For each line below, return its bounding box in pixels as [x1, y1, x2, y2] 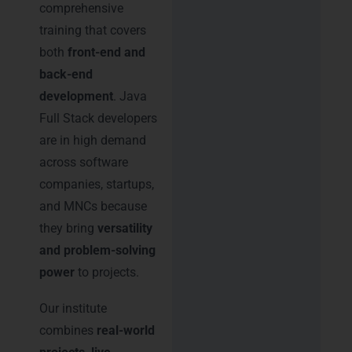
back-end [39, 67, 93, 82]
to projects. [75, 265, 139, 280]
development [39, 89, 113, 104]
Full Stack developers [39, 111, 157, 126]
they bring [39, 221, 97, 236]
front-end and [68, 45, 145, 60]
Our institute [39, 301, 107, 317]
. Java [113, 89, 147, 104]
